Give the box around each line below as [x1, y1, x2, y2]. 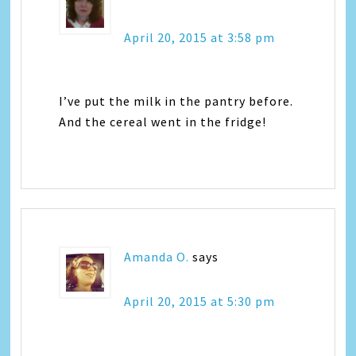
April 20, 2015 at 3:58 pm [124, 29, 276, 45]
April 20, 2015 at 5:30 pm [124, 292, 276, 309]
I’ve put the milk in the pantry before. [59, 92, 294, 109]
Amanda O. [124, 248, 190, 265]
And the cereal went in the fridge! [59, 113, 267, 130]
